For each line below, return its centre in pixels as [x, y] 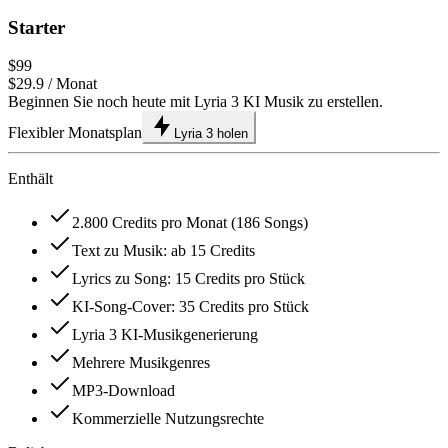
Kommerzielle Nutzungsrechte [168, 419]
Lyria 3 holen [211, 134]
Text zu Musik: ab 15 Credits [163, 251]
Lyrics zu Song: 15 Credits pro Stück [188, 279]
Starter [36, 27]
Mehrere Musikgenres [141, 363]
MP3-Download [123, 391]
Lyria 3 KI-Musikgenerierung [165, 335]
